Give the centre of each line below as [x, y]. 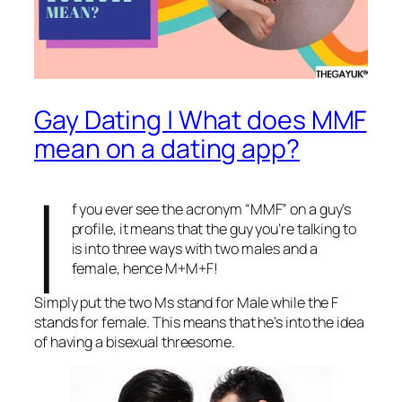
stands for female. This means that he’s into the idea [199, 322]
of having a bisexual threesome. [135, 341]
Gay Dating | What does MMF [201, 119]
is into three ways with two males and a [194, 248]
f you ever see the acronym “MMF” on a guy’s [211, 209]
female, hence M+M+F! [144, 268]
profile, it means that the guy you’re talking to [214, 228]
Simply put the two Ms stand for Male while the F [187, 302]
